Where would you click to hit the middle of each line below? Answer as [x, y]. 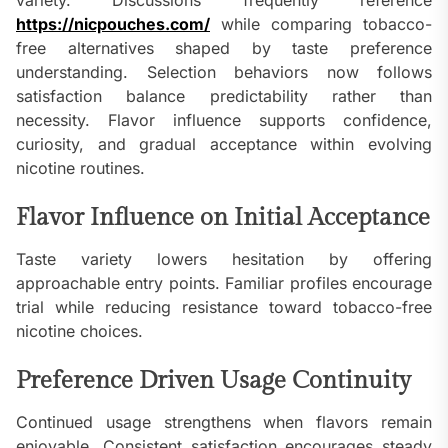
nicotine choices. [79, 331]
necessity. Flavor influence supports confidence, [224, 120]
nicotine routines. [80, 168]
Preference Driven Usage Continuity [213, 381]
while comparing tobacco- [321, 24]
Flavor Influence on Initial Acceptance [223, 218]
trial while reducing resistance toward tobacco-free [224, 307]
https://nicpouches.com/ [113, 24]
